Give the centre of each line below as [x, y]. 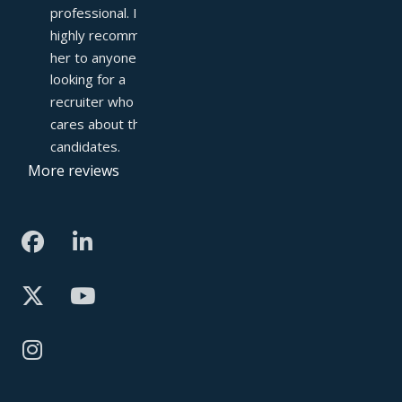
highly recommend [107, 35]
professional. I [94, 13]
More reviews [73, 170]
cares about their [103, 123]
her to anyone [93, 57]
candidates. [85, 146]
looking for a [88, 79]
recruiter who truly [108, 102]
